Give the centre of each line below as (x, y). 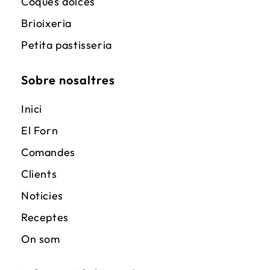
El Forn (40, 130)
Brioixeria (46, 23)
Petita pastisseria (67, 45)
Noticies (42, 196)
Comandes (48, 152)
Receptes (45, 217)
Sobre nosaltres (68, 80)
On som (41, 239)
